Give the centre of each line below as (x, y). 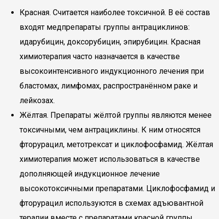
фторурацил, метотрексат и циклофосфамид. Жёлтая (116, 144)
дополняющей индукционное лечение (90, 174)
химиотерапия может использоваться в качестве (110, 159)
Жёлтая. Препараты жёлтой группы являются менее (116, 115)
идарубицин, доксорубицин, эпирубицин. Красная (110, 42)
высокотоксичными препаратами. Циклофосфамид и (117, 188)
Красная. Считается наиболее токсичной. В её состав (115, 12)
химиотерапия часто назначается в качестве (100, 56)
